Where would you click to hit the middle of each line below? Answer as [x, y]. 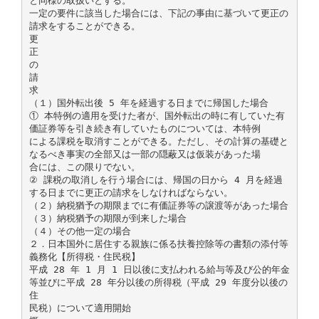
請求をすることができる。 [84, 26]
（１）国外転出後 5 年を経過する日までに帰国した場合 [148, 103]
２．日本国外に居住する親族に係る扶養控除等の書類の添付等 [158, 244]
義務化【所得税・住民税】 [84, 256]
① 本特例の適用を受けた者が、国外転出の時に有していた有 [157, 115]
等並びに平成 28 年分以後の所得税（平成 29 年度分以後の [158, 282]
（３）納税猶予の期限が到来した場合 [108, 218]
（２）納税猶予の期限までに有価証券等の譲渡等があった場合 [158, 205]
